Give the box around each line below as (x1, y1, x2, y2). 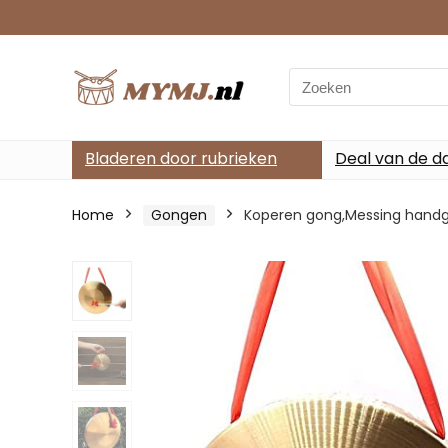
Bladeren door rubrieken (85, 146, 277, 170)
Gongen (151, 204, 207, 225)
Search (288, 68, 340, 90)
